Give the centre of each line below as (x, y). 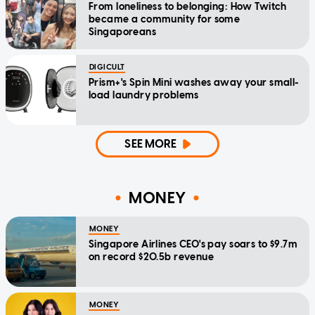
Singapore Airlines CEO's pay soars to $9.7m (193, 244)
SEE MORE (151, 143)
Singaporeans (123, 32)
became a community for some (165, 19)
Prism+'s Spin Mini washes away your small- (194, 82)
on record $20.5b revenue (152, 257)
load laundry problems (144, 95)
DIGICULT (107, 67)
